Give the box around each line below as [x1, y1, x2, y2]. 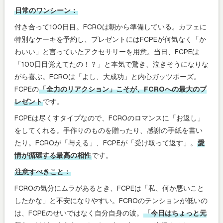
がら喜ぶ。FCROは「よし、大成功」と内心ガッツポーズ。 [14, 72, 201, 81]
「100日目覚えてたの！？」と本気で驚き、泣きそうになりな [14, 59, 209, 69]
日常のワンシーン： [15, 5, 78, 15]
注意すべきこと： [15, 167, 71, 176]
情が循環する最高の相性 [14, 150, 91, 160]
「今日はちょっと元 [144, 208, 207, 218]
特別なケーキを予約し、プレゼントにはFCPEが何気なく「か [14, 34, 206, 44]
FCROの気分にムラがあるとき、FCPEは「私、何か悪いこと [14, 183, 204, 193]
